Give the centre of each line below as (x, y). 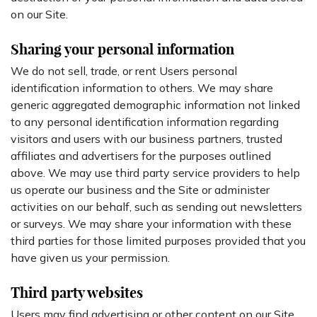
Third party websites (77, 293)
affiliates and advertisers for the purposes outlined (141, 156)
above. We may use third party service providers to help (155, 173)
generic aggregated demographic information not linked (155, 105)
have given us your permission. (90, 258)
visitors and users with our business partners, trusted (146, 139)
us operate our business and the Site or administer (140, 190)
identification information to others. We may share (142, 88)
